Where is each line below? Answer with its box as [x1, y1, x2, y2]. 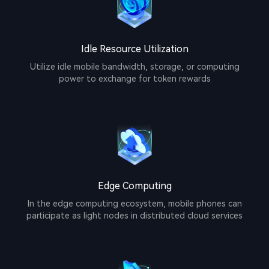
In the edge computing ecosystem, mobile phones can [27, 199, 242, 209]
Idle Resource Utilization [80, 43, 189, 55]
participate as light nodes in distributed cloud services [26, 211, 243, 221]
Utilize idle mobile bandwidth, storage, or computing [29, 62, 240, 72]
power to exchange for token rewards [58, 74, 211, 84]
